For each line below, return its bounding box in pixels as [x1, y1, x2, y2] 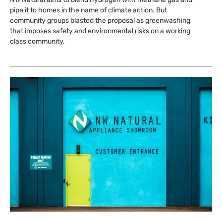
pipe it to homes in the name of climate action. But [10, 6, 167, 15]
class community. [10, 37, 65, 46]
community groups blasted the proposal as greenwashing [10, 16, 190, 25]
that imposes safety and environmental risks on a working [10, 27, 190, 36]
